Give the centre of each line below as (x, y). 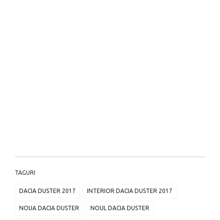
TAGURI (25, 173)
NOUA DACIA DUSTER (49, 208)
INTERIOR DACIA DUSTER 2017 (130, 191)
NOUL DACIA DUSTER (120, 208)
